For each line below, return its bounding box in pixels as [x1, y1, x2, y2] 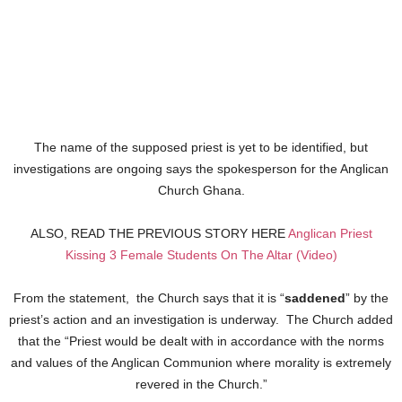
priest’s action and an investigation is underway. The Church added [9, 311, 393, 327]
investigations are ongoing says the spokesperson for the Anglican [13, 161, 389, 176]
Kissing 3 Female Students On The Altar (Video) [65, 247, 337, 262]
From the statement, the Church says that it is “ [13, 290, 284, 305]
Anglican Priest [287, 225, 372, 240]
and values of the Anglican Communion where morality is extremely [11, 354, 391, 370]
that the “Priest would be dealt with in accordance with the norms [18, 333, 384, 348]
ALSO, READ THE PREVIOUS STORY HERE [30, 225, 288, 240]
